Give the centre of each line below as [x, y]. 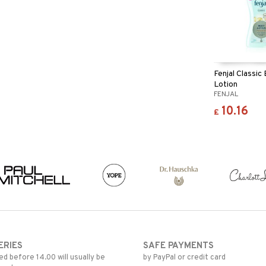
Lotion [226, 84]
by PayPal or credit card [184, 257]
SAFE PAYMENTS [178, 246]
